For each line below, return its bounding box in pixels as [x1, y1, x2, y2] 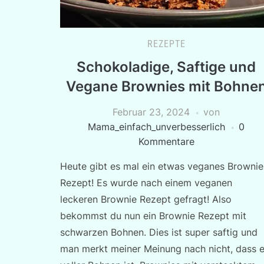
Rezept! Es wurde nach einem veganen [60, 177, 232, 189]
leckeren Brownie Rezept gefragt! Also [60, 193, 232, 205]
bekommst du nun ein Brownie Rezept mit [60, 210, 246, 222]
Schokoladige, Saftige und [77, 58, 256, 75]
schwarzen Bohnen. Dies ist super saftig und [60, 226, 258, 238]
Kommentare [138, 136, 194, 147]
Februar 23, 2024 [113, 106, 190, 118]
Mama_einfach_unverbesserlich [88, 121, 225, 133]
